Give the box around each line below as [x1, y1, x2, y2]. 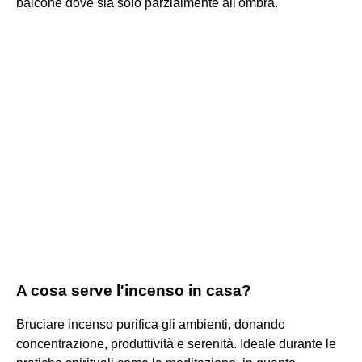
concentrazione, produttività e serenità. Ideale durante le [16, 336, 336, 351]
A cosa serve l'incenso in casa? [16, 281, 251, 299]
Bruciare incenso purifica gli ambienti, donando [16, 317, 285, 331]
